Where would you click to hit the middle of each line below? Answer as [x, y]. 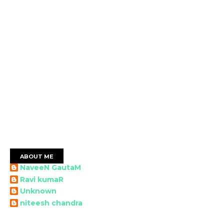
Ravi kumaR [42, 179]
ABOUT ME [37, 156]
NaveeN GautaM [50, 167]
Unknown [38, 191]
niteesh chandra [51, 203]
